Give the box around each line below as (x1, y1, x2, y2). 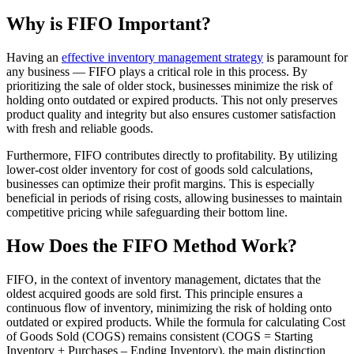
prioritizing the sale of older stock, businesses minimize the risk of (6, 78, 333, 92)
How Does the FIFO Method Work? (6, 235, 297, 256)
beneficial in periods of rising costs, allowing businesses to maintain (6, 190, 342, 205)
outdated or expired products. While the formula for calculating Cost (6, 314, 345, 329)
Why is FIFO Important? (6, 13, 211, 34)
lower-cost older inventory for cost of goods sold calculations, (6, 162, 313, 176)
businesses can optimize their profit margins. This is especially (6, 176, 314, 190)
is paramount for (263, 50, 348, 64)
